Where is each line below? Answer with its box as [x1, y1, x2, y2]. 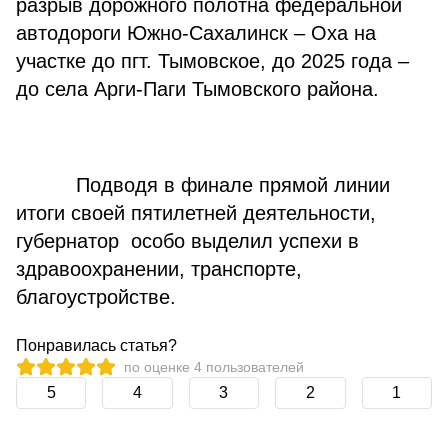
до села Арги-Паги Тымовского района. [16, 78, 379, 100]
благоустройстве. [16, 286, 176, 308]
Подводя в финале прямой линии [16, 174, 390, 196]
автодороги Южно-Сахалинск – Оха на [16, 22, 376, 44]
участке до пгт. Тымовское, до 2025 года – [16, 50, 409, 72]
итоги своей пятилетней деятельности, [16, 202, 376, 224]
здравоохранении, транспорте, [16, 258, 302, 280]
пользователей [206, 358, 304, 375]
